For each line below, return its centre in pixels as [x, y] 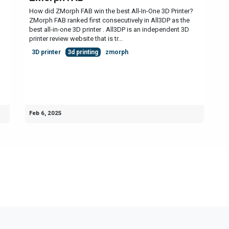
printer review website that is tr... [76, 38]
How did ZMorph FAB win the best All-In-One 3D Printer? [111, 11]
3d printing [83, 52]
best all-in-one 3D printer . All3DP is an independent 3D [109, 29]
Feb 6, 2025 [45, 113]
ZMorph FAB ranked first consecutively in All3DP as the [109, 20]
